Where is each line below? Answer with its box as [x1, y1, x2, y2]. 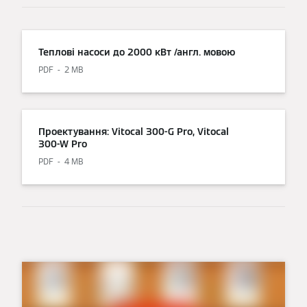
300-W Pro [38, 138, 87, 151]
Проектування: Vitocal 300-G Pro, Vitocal [38, 125, 229, 138]
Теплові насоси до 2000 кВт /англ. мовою [38, 46, 235, 59]
